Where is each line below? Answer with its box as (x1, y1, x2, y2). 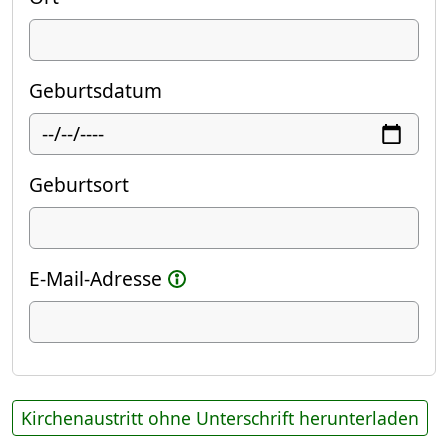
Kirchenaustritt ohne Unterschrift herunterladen (21, 406, 419, 431)
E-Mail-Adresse (29, 265, 162, 293)
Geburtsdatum (29, 77, 162, 105)
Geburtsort (29, 171, 129, 199)
